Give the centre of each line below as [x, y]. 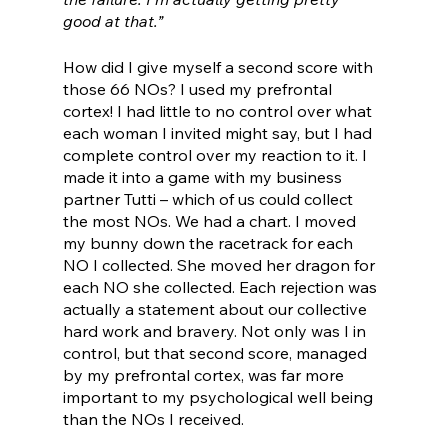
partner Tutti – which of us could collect [209, 199]
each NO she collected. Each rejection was [221, 287]
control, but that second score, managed [216, 353]
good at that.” [112, 21]
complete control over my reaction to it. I [216, 155]
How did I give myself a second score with [219, 67]
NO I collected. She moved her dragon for [220, 265]
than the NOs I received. [153, 419]
